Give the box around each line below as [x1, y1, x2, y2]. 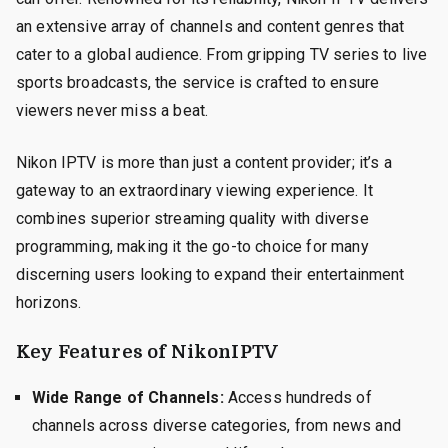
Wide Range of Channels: [32, 387, 224, 407]
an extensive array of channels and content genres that [16, 16, 405, 36]
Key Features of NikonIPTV [16, 341, 278, 362]
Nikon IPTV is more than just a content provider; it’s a [16, 152, 392, 172]
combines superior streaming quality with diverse [16, 208, 369, 228]
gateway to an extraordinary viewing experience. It [16, 180, 374, 200]
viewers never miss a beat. [16, 100, 209, 120]
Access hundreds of [223, 387, 372, 407]
